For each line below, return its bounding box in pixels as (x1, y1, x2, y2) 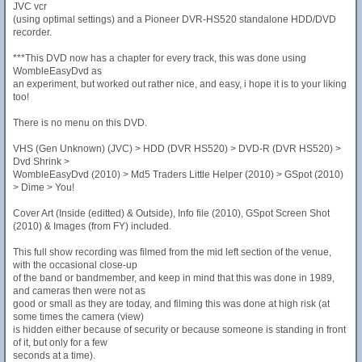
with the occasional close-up (13, 259, 137, 271)
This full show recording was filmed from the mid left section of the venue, (13, 246, 331, 258)
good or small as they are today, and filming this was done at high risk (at (13, 298, 330, 309)
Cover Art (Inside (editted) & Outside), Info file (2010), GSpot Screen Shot (13, 208, 330, 219)
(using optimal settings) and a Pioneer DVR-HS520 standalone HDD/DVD (13, 14, 336, 25)
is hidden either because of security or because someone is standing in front (13, 324, 346, 335)
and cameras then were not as (13, 285, 145, 297)
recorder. (13, 27, 52, 38)
